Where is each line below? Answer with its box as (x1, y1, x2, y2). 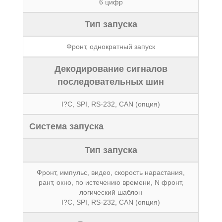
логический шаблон (79, 188, 143, 196)
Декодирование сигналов (54, 64, 167, 74)
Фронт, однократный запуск (66, 43, 156, 51)
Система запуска (29, 121, 104, 131)
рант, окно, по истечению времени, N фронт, (38, 178, 183, 186)
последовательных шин (57, 77, 165, 87)
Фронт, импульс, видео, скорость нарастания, (37, 168, 185, 176)
